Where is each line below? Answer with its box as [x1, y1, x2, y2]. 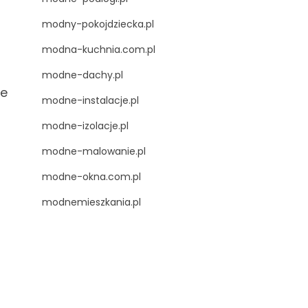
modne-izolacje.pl [42, 119, 129, 133]
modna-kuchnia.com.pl [42, 43, 155, 56]
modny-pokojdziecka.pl [42, 17, 154, 31]
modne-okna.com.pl [42, 170, 141, 184]
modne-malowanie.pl [42, 144, 146, 158]
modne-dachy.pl [42, 68, 123, 82]
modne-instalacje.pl [42, 93, 139, 107]
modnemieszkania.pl [42, 195, 141, 209]
